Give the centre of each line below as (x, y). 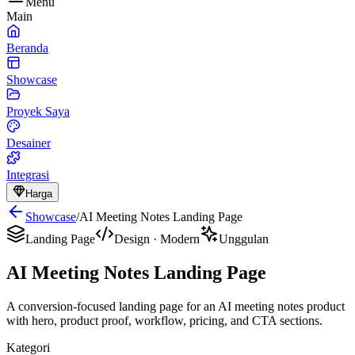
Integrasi (28, 175)
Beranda (27, 48)
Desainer (29, 143)
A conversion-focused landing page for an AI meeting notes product (176, 306)
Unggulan (244, 239)
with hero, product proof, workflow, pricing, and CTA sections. (164, 320)
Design (132, 239)
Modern (180, 239)
